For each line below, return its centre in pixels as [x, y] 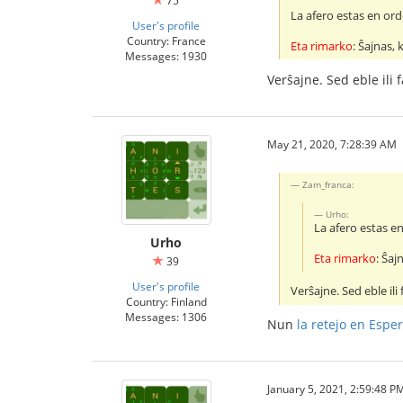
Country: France [166, 40]
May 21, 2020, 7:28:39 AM [332, 143]
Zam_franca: [329, 185]
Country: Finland [166, 301]
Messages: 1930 [166, 56]
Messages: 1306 [166, 316]
